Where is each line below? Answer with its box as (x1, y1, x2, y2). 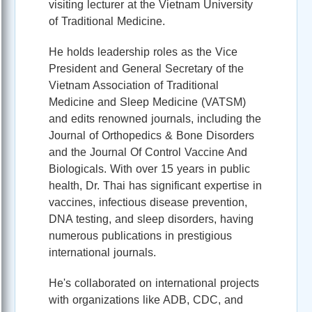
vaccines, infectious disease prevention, (49, 196, 247, 208)
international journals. (49, 246, 156, 258)
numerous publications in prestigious (49, 229, 232, 242)
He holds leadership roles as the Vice (49, 45, 237, 58)
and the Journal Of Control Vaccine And (49, 146, 247, 158)
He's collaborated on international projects (49, 276, 259, 289)
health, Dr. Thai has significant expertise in (49, 179, 262, 192)
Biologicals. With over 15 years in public (49, 162, 250, 175)
